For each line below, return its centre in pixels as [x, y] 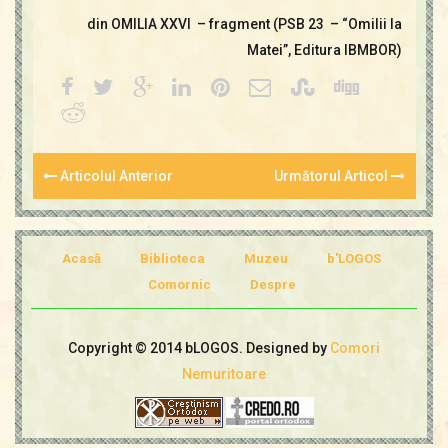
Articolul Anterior [115, 176]
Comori [355, 347]
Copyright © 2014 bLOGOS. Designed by [199, 347]
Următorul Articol [332, 176]
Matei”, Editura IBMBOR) [324, 50]
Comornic [179, 284]
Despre [272, 284]
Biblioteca [172, 258]
